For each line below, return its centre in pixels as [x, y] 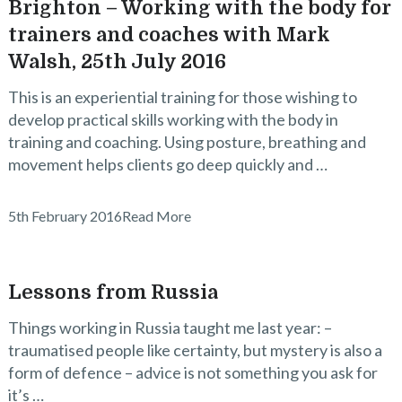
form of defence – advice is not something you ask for [192, 372]
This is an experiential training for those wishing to [182, 97]
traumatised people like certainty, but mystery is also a [195, 350]
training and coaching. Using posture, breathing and [187, 142]
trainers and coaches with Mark [169, 35]
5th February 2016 [65, 216]
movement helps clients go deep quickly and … [167, 164]
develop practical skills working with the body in [173, 119]
